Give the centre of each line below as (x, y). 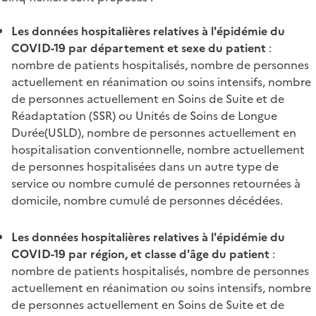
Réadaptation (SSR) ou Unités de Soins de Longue (144, 115)
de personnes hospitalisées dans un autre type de (145, 166)
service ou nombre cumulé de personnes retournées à (156, 183)
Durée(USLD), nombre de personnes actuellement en (154, 132)
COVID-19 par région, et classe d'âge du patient (140, 254)
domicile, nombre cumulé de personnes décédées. (147, 200)
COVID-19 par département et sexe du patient (139, 48)
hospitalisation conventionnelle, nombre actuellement (158, 149)
